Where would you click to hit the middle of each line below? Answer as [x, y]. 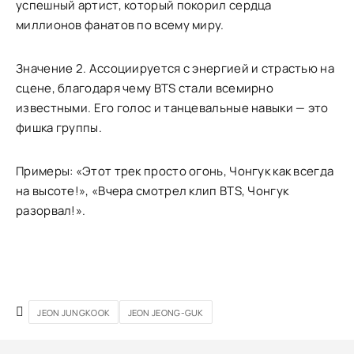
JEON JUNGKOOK [74, 312]
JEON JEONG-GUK [166, 312]
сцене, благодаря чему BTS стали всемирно [145, 88]
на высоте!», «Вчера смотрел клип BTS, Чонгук [153, 191]
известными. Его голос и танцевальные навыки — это [172, 108]
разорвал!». [51, 211]
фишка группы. [59, 128]
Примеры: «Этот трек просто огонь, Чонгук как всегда [175, 171]
